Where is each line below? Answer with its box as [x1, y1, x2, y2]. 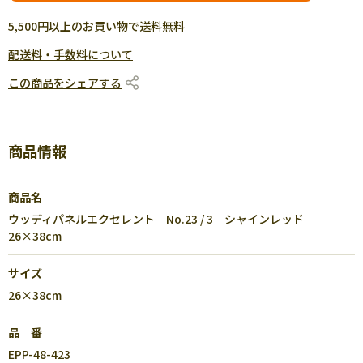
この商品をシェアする [8, 75, 122, 91]
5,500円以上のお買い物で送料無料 [8, 18, 185, 34]
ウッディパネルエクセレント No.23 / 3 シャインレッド [8, 211, 304, 227]
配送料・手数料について [8, 46, 133, 62]
